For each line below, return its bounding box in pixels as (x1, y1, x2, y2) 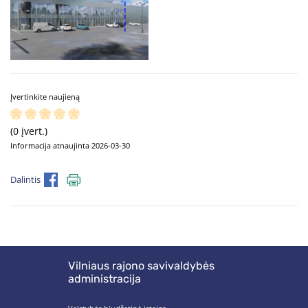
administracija (68, 272, 141, 286)
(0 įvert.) (10, 124, 47, 138)
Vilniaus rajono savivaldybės (68, 259, 214, 273)
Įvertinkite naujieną (10, 91, 80, 102)
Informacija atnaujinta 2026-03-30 (10, 140, 130, 151)
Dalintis (10, 173, 41, 186)
